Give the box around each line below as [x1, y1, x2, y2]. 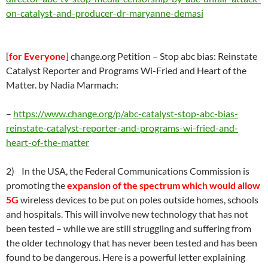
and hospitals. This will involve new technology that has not [6, 208, 248, 220]
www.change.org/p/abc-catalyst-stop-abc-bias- [44, 108, 238, 119]
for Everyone [9, 50, 66, 62]
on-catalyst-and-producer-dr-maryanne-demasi [6, 7, 203, 19]
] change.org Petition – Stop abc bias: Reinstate [66, 50, 257, 62]
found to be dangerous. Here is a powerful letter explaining [6, 251, 245, 263]
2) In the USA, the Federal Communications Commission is [6, 165, 249, 176]
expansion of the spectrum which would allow [67, 179, 260, 191]
